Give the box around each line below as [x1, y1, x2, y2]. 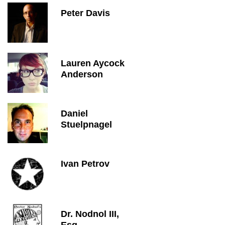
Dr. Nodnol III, [61, 209, 119, 219]
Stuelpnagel [61, 120, 112, 130]
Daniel [61, 108, 88, 119]
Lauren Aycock [61, 58, 125, 68]
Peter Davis [61, 8, 110, 18]
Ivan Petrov [61, 159, 109, 169]
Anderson [61, 69, 103, 79]
